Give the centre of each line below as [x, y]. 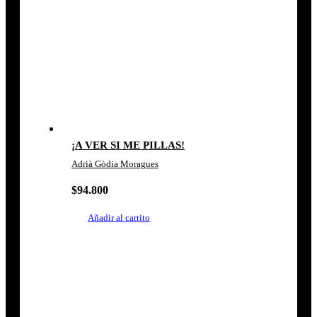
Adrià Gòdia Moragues [115, 164]
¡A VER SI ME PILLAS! [128, 145]
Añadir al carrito [119, 218]
